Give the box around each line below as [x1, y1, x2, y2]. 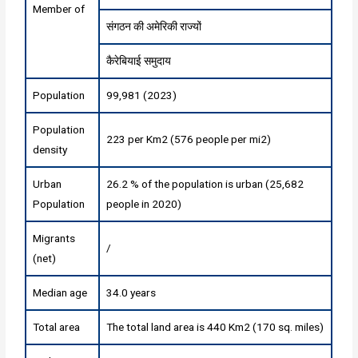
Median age [33, 285, 88, 299]
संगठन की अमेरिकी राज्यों [106, 19, 202, 33]
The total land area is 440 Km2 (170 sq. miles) [106, 320, 324, 333]
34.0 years [106, 285, 157, 299]
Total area [33, 320, 81, 333]
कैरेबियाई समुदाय [106, 54, 172, 67]
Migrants [33, 231, 76, 245]
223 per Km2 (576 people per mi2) [106, 132, 272, 145]
